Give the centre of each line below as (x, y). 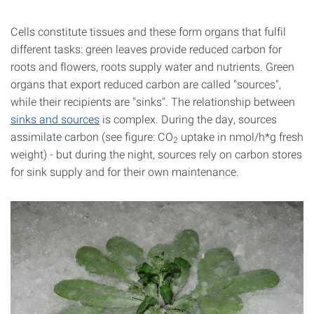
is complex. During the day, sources (188, 119)
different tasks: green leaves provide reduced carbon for (146, 49)
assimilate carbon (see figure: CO (92, 137)
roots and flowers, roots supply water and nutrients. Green (152, 67)
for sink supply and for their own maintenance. (125, 172)
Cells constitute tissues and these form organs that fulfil (148, 32)
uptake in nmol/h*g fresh (241, 137)
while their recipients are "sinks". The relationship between (153, 102)
